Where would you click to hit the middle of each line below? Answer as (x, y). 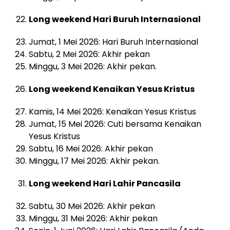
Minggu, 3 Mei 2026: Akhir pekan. (93, 66)
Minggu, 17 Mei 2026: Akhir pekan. (94, 161)
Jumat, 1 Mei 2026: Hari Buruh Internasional (113, 42)
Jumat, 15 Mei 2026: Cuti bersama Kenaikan (115, 124)
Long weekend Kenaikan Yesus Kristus (112, 89)
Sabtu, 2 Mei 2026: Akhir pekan (89, 54)
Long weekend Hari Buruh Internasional (115, 19)
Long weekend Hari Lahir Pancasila (105, 183)
